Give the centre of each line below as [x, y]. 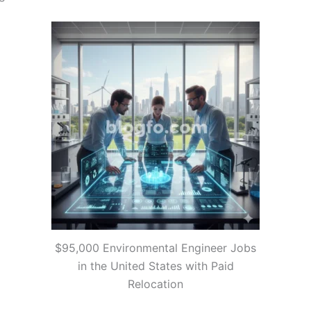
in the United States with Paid [155, 266]
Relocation [155, 284]
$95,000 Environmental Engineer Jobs [155, 248]
